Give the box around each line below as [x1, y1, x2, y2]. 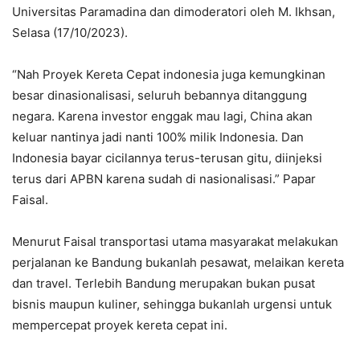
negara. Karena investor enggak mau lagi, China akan [12, 108, 313, 125]
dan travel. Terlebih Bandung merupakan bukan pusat [12, 276, 315, 292]
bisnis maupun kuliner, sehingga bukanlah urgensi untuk [12, 297, 332, 313]
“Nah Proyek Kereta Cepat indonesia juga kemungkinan [12, 67, 325, 83]
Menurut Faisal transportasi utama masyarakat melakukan [12, 234, 338, 250]
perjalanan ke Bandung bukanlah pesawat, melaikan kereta [12, 255, 344, 271]
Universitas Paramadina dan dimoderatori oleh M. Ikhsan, [12, 4, 335, 20]
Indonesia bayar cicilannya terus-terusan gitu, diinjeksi [12, 150, 322, 166]
